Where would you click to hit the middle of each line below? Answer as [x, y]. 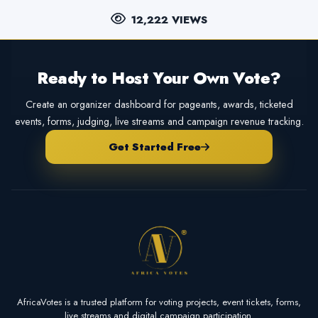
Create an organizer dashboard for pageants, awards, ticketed [159, 104]
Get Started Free [154, 147]
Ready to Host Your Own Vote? [159, 78]
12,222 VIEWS [169, 20]
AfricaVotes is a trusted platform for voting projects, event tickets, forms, [159, 302]
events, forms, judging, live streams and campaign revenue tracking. [159, 121]
